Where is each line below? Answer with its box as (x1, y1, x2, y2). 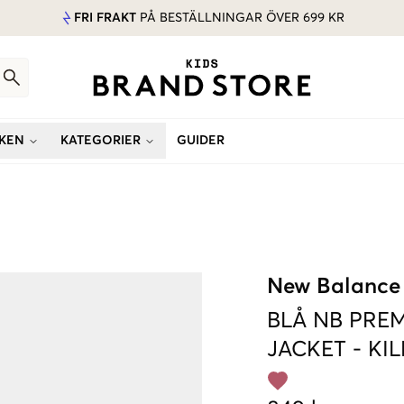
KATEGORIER (60, 134, 141, 147)
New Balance (267, 276, 400, 298)
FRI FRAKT (74, 12, 136, 24)
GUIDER (177, 134, 225, 147)
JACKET (267, 339, 346, 361)
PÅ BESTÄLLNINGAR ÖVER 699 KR (136, 12, 344, 24)
